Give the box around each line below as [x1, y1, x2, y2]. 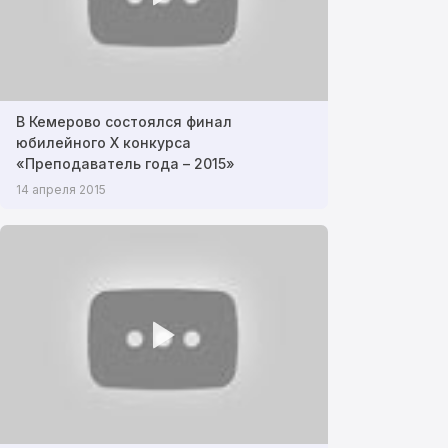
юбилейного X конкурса [16, 134, 191, 152]
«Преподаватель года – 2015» [16, 155, 235, 173]
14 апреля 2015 [16, 182, 106, 198]
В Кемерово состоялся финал [16, 113, 232, 131]
